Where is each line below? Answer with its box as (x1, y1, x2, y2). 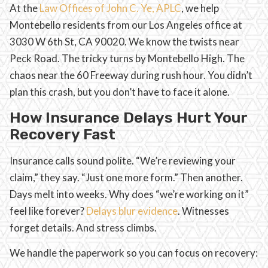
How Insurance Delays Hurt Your (10, 108, 247, 126)
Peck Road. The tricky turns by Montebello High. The (10, 52, 245, 65)
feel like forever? (10, 204, 86, 217)
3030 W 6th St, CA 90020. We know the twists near (10, 35, 239, 48)
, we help (181, 2, 219, 15)
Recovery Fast (10, 125, 115, 143)
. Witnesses (178, 204, 229, 217)
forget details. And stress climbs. (10, 221, 157, 234)
